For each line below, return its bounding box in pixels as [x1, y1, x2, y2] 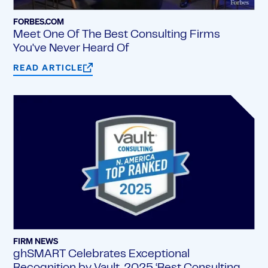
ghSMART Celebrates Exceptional [13, 249, 190, 260]
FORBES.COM [13, 15, 65, 26]
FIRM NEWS [13, 234, 59, 246]
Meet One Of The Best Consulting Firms [13, 29, 221, 40]
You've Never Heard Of [13, 43, 130, 54]
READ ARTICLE [13, 62, 83, 73]
